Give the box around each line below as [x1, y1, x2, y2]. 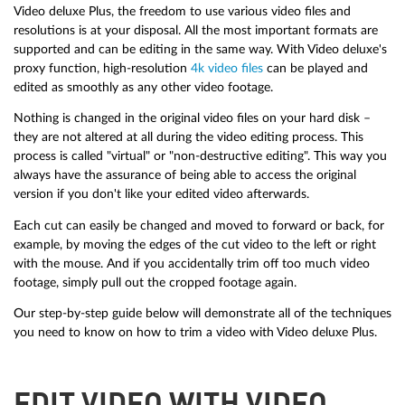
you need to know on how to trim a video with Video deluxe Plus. [14, 325, 377, 340]
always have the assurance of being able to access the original [14, 168, 356, 183]
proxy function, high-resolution [14, 61, 191, 75]
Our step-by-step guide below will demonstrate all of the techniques [14, 306, 391, 321]
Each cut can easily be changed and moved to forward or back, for [14, 218, 384, 232]
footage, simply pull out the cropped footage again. [14, 275, 297, 289]
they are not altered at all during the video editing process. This [14, 130, 363, 145]
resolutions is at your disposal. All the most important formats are [14, 23, 378, 37]
